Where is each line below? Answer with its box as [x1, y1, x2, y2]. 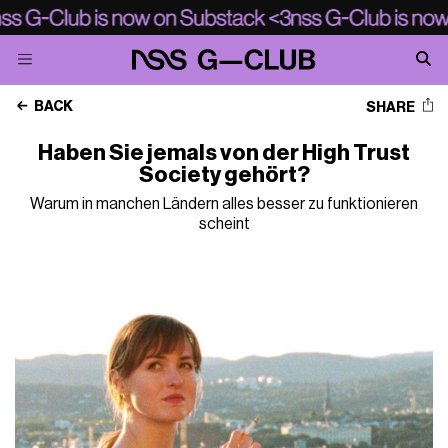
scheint [198, 216, 250, 232]
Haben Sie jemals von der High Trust [38, 142, 410, 164]
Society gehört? [138, 164, 310, 186]
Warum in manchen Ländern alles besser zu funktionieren [30, 196, 418, 212]
